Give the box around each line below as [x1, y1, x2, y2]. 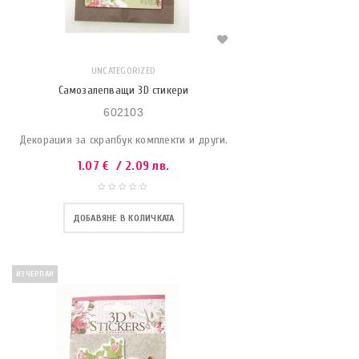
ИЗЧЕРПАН [16, 268, 54, 279]
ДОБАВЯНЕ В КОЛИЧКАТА [72, 212, 175, 224]
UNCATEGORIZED [91, 64, 156, 76]
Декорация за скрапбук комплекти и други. [18, 132, 228, 147]
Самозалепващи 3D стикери [58, 83, 189, 97]
